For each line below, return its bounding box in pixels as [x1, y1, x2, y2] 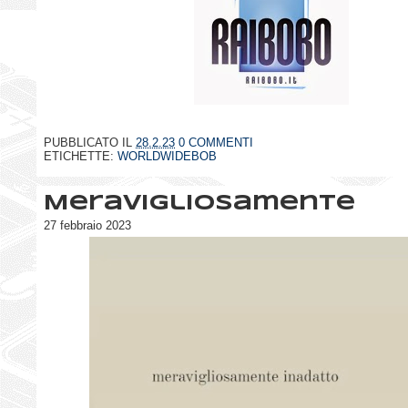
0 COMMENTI [178, 135, 253, 149]
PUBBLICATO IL [44, 135, 136, 149]
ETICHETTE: [44, 148, 117, 163]
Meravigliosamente [44, 194, 355, 215]
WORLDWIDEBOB [117, 148, 217, 163]
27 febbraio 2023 [44, 219, 131, 233]
